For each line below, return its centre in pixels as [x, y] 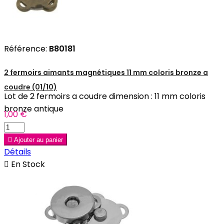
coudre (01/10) [30, 87]
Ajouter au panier [38, 139]
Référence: [26, 49]
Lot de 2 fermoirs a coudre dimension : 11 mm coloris [105, 96]
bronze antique [34, 108]
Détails [17, 151]
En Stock [27, 164]
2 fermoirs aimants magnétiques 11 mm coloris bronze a [106, 72]
